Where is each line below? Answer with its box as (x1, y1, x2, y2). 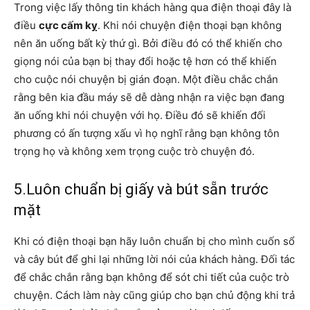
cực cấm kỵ (39, 18, 98, 32)
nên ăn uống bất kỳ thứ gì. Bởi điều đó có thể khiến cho (14, 36, 282, 50)
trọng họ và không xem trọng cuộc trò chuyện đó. (14, 144, 255, 158)
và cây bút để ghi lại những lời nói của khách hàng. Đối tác (14, 252, 295, 266)
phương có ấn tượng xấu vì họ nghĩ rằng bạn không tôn (14, 126, 280, 140)
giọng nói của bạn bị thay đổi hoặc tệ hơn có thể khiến (14, 54, 277, 68)
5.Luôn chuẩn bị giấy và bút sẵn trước (14, 180, 268, 198)
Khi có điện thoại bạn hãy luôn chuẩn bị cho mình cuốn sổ (14, 234, 295, 248)
